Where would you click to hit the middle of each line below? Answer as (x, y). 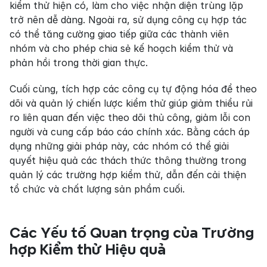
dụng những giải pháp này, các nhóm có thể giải (119, 146)
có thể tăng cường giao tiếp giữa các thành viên (119, 34)
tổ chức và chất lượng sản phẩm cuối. (97, 189)
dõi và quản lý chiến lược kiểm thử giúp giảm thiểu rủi (131, 103)
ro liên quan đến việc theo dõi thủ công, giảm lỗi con (130, 117)
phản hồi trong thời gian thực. (79, 63)
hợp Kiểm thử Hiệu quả (88, 249)
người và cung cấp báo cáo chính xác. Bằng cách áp (130, 132)
